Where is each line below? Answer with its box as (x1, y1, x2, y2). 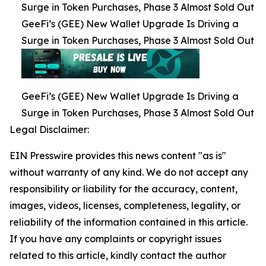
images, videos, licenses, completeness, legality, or (9, 199, 240, 212)
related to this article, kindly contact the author (9, 249, 226, 262)
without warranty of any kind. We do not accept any (9, 166, 248, 179)
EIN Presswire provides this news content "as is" (9, 150, 226, 162)
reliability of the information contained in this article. (9, 216, 248, 229)
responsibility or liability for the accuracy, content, (9, 183, 237, 195)
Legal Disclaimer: (9, 123, 89, 136)
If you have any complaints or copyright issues (9, 233, 221, 245)
